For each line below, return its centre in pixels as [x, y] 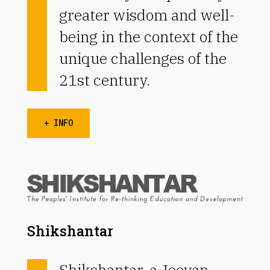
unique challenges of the [143, 58]
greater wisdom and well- [147, 15]
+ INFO [58, 123]
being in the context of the [148, 37]
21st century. [104, 80]
